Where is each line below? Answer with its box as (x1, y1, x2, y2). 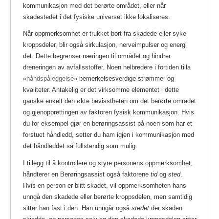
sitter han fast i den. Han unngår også (23, 204, 131, 212)
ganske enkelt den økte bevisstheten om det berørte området (23, 97, 196, 105)
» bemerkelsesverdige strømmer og (74, 75, 174, 83)
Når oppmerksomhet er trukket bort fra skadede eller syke (23, 30, 186, 38)
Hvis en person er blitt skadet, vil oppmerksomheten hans (23, 182, 186, 190)
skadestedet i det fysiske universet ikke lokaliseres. (23, 13, 170, 21)
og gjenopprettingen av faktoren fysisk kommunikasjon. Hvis (23, 109, 194, 116)
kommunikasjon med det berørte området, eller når (23, 1, 166, 9)
